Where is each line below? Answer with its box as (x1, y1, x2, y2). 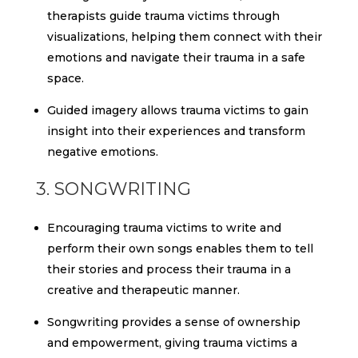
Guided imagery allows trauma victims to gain (46, 103, 308, 117)
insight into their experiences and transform (46, 124, 305, 138)
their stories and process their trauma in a (46, 262, 291, 276)
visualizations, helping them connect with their (46, 30, 322, 44)
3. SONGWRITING (35, 178, 191, 200)
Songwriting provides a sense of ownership (46, 315, 300, 329)
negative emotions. (46, 145, 158, 159)
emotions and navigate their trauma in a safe (46, 50, 305, 65)
